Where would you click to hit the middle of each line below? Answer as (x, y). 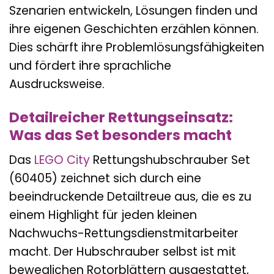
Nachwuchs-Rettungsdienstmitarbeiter (124, 234)
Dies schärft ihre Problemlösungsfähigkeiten (137, 47)
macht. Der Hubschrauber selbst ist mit (123, 252)
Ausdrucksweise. (57, 84)
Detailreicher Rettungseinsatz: (121, 117)
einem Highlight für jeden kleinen (103, 215)
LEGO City (62, 160)
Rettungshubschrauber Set (170, 160)
